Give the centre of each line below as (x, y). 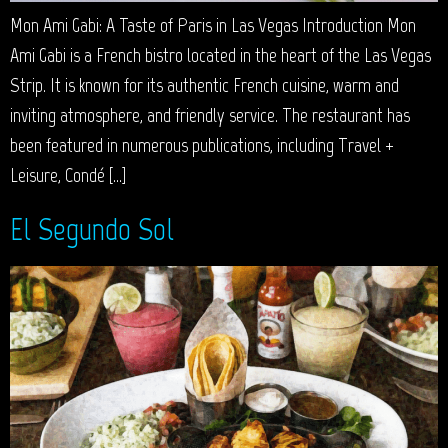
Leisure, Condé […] (68, 175)
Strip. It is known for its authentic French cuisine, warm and (204, 85)
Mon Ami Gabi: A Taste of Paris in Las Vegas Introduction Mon (213, 25)
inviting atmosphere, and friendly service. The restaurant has (210, 115)
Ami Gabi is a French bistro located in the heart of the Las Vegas (220, 55)
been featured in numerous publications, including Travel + (202, 145)
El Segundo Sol (92, 229)
